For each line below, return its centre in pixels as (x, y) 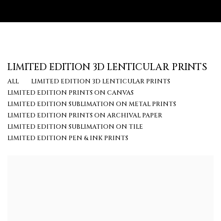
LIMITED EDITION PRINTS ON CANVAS (71, 93)
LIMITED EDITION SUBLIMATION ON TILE (75, 127)
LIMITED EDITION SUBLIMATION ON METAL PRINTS (92, 105)
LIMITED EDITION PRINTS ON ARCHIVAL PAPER (85, 116)
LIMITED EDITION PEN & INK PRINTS (68, 139)
